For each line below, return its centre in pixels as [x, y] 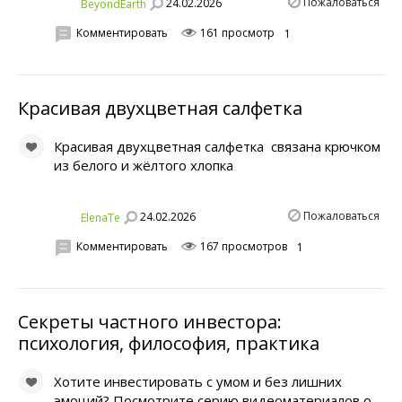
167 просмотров [242, 246]
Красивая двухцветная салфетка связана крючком [217, 146]
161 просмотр [236, 32]
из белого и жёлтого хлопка [144, 165]
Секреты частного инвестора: [150, 321]
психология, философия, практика [169, 343]
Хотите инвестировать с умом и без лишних [198, 381]
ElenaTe [100, 217]
